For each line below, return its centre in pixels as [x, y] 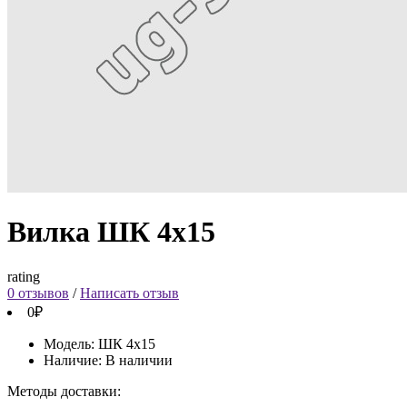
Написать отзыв [129, 293]
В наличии [139, 360]
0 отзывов [38, 293]
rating [24, 276]
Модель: [71, 343]
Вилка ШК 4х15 [111, 232]
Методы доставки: [64, 391]
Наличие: [74, 360]
